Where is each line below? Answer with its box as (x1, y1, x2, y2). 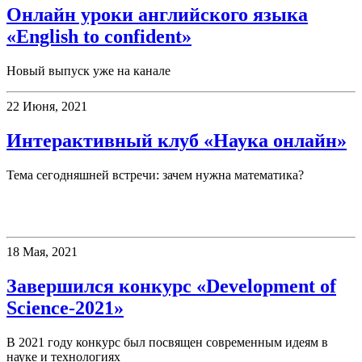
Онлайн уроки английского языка (6, 4, 308, 26)
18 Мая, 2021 (6, 244, 78, 259)
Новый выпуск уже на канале (6, 64, 170, 78)
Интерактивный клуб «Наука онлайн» (6, 130, 347, 152)
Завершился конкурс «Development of (6, 275, 336, 297)
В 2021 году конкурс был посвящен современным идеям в (6, 335, 328, 349)
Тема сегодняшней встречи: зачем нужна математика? (6, 168, 304, 183)
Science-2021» (6, 297, 124, 318)
